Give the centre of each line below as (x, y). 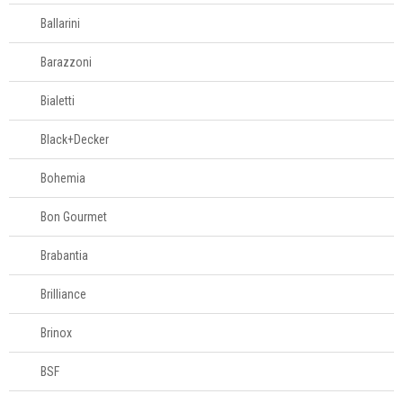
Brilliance (63, 294)
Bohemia (63, 178)
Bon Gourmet (74, 217)
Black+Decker (75, 139)
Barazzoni (66, 62)
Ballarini (60, 23)
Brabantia (64, 255)
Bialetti (58, 101)
